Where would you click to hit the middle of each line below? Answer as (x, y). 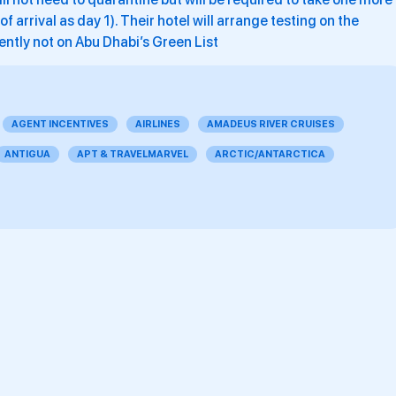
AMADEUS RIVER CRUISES (271, 125)
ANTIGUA (27, 155)
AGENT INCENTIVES (60, 125)
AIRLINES (158, 125)
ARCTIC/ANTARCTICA (270, 155)
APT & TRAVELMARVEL (133, 155)
